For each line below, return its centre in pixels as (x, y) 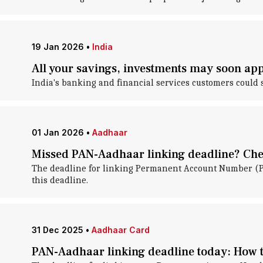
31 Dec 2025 (57, 230)
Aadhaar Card (120, 230)
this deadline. (60, 180)
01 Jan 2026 (58, 132)
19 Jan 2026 (58, 47)
